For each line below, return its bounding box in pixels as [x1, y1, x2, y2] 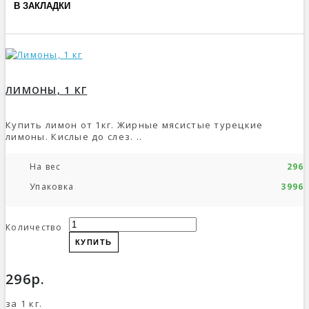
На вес [30, 160, 61, 172]
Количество [6, 221, 62, 233]
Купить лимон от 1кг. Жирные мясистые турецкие [6, 118, 263, 131]
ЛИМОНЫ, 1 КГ [6, 83, 88, 97]
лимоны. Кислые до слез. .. [6, 130, 143, 143]
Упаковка [30, 180, 74, 192]
